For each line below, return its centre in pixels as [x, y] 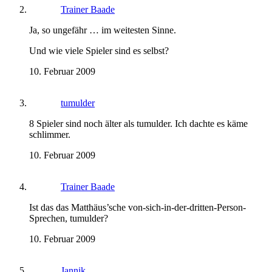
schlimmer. [50, 135]
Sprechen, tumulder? [69, 219]
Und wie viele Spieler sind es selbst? [99, 51]
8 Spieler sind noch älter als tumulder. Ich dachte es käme [138, 124]
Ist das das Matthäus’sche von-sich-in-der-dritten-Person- [138, 208]
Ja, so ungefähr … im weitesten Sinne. [103, 30]
